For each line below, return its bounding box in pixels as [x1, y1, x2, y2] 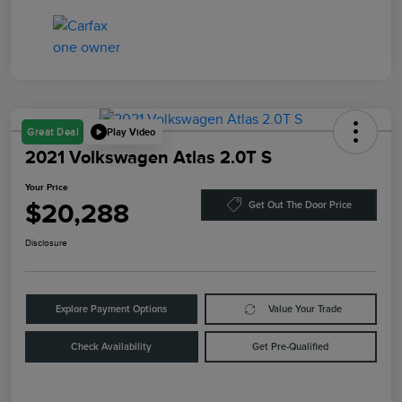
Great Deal [27, 127, 78, 138]
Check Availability [71, 342, 153, 353]
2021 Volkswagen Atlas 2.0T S [25, 147, 272, 168]
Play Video [107, 126, 155, 137]
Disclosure [25, 238, 67, 249]
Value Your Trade [268, 304, 343, 315]
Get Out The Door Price [248, 199, 352, 210]
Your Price [25, 182, 68, 193]
